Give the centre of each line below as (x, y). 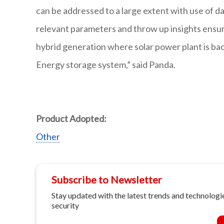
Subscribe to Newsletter (107, 180)
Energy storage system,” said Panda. (106, 65)
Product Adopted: (71, 119)
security (65, 205)
